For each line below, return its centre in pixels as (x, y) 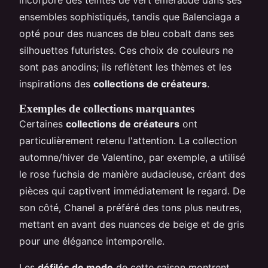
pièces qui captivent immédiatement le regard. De (132, 191)
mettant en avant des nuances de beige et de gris (132, 224)
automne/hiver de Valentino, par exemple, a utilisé (132, 157)
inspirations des (56, 83)
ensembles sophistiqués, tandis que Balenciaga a (130, 16)
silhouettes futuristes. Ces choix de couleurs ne (126, 50)
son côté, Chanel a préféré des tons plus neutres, (130, 207)
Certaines (42, 124)
